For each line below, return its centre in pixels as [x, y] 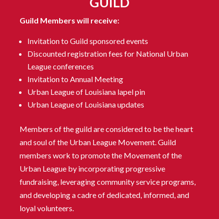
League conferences [61, 66]
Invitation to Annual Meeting [75, 79]
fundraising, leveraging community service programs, [108, 182]
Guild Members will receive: [69, 21]
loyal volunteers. [47, 208]
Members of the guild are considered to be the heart [106, 129]
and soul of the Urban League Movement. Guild [98, 142]
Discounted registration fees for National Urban [108, 54]
